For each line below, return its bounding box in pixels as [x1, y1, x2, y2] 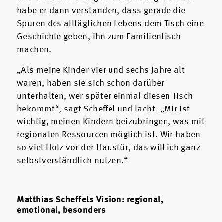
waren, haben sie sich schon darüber [17, 78, 165, 88]
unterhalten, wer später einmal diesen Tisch [17, 91, 193, 101]
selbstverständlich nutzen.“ [17, 156, 128, 165]
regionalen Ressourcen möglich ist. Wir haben [17, 130, 201, 139]
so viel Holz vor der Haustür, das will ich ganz [17, 143, 200, 152]
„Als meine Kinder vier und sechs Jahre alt [17, 65, 185, 75]
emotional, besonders [17, 206, 106, 215]
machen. [17, 45, 52, 54]
